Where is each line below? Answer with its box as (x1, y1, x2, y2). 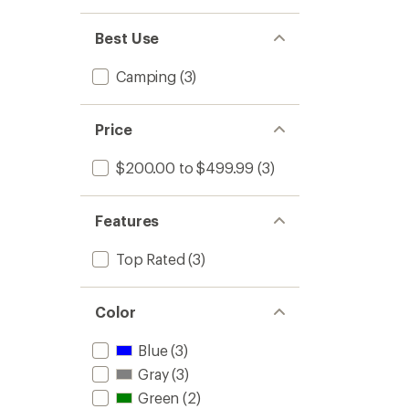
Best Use (95, 29, 160, 47)
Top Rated (116, 250, 185, 267)
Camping (116, 68, 176, 85)
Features (95, 212, 160, 229)
